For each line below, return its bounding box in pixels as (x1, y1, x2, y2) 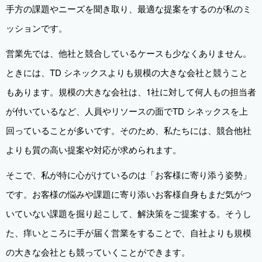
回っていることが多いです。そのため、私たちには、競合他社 (6, 124, 251, 137)
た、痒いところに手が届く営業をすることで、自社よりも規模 (6, 226, 251, 239)
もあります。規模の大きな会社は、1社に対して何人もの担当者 (6, 85, 256, 98)
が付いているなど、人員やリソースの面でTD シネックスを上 (6, 105, 248, 118)
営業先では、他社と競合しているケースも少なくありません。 (6, 47, 251, 60)
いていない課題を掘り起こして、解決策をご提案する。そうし (6, 207, 251, 220)
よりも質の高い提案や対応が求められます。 (6, 143, 181, 156)
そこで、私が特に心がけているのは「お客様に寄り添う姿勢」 (6, 168, 251, 181)
